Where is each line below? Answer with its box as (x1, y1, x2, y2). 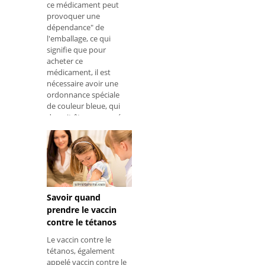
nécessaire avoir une (47, 78, 118, 89)
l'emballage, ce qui (47, 33, 111, 44)
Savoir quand (47, 192, 101, 203)
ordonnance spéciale (47, 89, 119, 101)
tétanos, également (47, 245, 115, 257)
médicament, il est (47, 67, 111, 78)
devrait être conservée (47, 112, 125, 123)
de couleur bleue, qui (47, 101, 120, 112)
